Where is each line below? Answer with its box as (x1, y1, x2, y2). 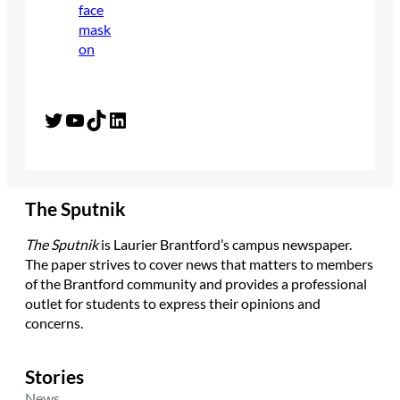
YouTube (63, 105, 75, 132)
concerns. (25, 314, 83, 332)
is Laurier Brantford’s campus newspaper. (98, 236, 352, 254)
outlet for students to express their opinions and (25, 295, 321, 312)
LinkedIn (106, 105, 118, 132)
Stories (25, 366, 84, 388)
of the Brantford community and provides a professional (25, 275, 367, 293)
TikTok (85, 105, 96, 132)
